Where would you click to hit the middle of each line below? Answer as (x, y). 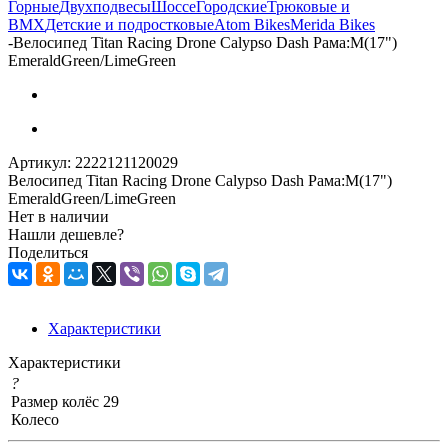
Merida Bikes (332, 24)
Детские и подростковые (129, 24)
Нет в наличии (58, 216)
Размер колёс (55, 401)
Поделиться (48, 252)
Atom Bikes (252, 24)
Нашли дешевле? (66, 234)
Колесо (35, 419)
